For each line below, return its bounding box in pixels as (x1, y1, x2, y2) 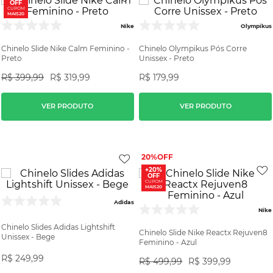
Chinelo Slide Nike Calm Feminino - (1, 43, 130, 53)
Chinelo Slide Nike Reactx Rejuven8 (139, 227, 268, 237)
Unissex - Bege (1, 232, 55, 241)
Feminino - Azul (139, 237, 197, 247)
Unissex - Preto (139, 53, 195, 63)
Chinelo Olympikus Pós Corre (139, 43, 247, 53)
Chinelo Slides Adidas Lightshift (1, 222, 115, 232)
